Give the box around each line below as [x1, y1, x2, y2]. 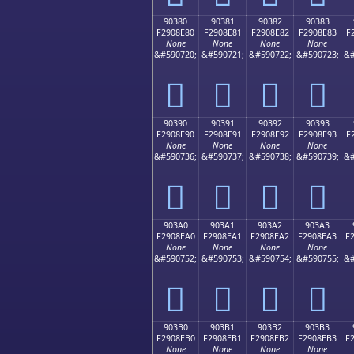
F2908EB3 [298, 332, 337, 344]
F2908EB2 [250, 332, 289, 344]
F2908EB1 [203, 332, 242, 344]
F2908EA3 [298, 230, 337, 242]
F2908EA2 [250, 230, 289, 242]
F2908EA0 [156, 230, 195, 242]
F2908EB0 [156, 332, 195, 344]
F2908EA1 [203, 230, 242, 242]
